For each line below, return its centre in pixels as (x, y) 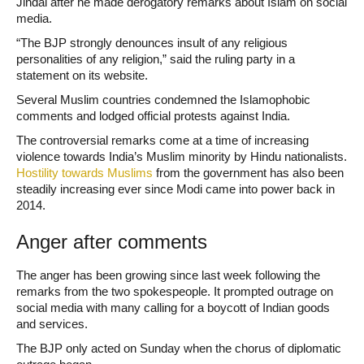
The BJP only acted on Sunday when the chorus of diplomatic (179, 349)
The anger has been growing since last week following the (168, 275)
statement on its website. (82, 76)
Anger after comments (112, 242)
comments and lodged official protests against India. (153, 116)
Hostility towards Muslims (84, 173)
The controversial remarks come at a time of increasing (162, 141)
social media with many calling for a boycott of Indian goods (173, 308)
